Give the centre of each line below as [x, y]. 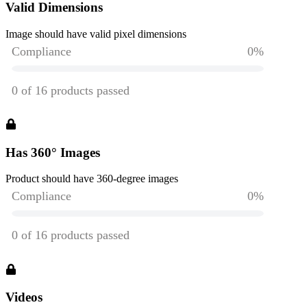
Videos [24, 297]
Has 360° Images [53, 152]
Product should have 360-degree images [92, 179]
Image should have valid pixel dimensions [96, 34]
